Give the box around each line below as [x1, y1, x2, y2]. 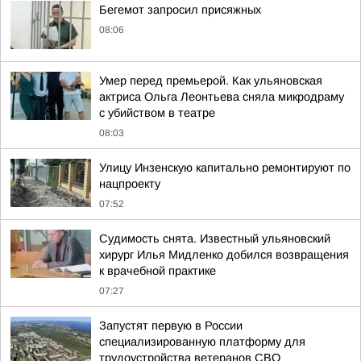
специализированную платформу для [99, 335, 305, 348]
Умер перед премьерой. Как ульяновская [99, 74, 322, 87]
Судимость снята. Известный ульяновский [99, 232, 330, 245]
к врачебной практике [99, 264, 216, 277]
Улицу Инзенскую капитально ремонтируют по [99, 161, 351, 174]
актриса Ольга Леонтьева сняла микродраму [99, 90, 344, 103]
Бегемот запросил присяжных [99, 3, 261, 16]
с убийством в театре [99, 106, 215, 119]
